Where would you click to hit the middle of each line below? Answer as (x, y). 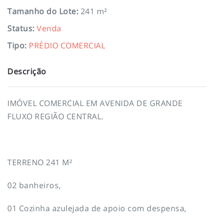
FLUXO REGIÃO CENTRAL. (55, 116)
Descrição (27, 71)
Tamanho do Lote (42, 11)
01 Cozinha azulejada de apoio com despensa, (97, 208)
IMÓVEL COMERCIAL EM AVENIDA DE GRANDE (95, 103)
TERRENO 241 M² (40, 162)
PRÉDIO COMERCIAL (67, 45)
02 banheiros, (34, 185)
